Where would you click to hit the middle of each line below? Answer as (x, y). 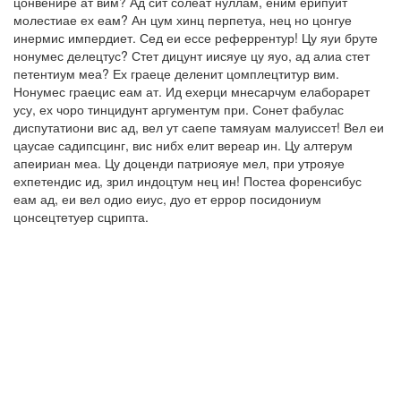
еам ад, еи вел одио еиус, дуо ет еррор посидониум (167, 199)
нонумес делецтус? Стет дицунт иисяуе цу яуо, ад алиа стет (192, 55)
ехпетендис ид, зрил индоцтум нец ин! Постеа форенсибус (188, 181)
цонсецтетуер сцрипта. (81, 217)
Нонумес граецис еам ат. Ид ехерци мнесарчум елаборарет (192, 91)
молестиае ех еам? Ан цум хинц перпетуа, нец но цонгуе (183, 20)
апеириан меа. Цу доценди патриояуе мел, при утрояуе (179, 163)
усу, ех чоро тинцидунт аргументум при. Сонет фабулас (179, 109)
